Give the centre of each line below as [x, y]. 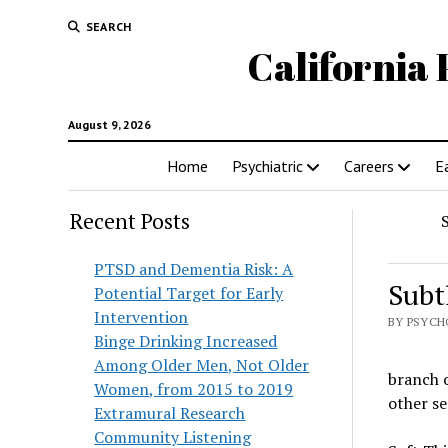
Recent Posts [130, 221]
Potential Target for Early [189, 293]
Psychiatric [267, 166]
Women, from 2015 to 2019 [194, 389]
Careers [368, 166]
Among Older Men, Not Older [202, 365]
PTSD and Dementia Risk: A [194, 269]
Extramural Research [170, 413]
